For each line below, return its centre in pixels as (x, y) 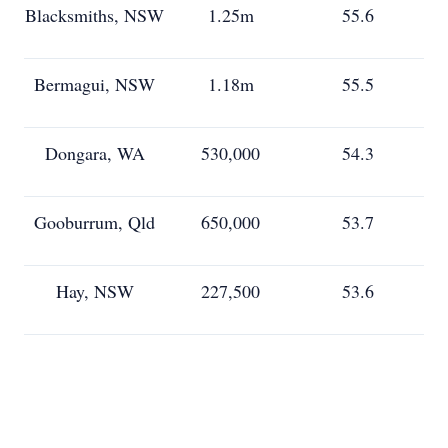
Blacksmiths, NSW (94, 15)
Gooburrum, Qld (94, 222)
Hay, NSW (94, 291)
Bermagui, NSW (94, 84)
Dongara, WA (94, 153)
